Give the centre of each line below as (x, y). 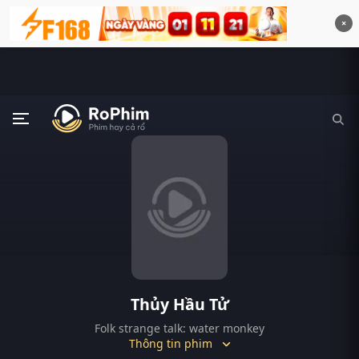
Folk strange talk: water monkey (179, 328)
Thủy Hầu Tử (179, 304)
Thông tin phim (170, 343)
